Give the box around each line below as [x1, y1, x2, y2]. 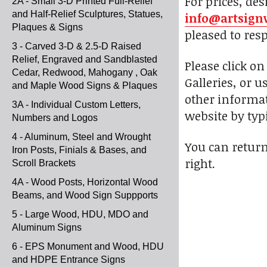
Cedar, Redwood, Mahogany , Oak [12, 67, 157, 77]
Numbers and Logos [12, 113, 98, 123]
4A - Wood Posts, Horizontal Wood [12, 177, 158, 187]
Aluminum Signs [12, 222, 82, 232]
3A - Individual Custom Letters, [12, 100, 141, 110]
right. [185, 155, 215, 172]
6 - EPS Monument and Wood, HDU [12, 241, 164, 252]
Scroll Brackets [12, 158, 76, 168]
